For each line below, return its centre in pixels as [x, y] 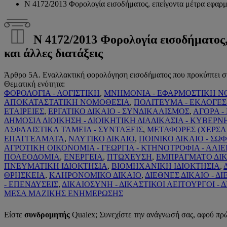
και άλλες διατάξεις [53, 53]
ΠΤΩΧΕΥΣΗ [129, 157]
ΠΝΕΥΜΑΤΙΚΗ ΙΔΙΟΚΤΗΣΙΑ [56, 166]
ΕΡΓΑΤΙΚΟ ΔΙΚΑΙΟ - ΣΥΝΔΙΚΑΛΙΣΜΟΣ [119, 111]
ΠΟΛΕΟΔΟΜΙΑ [32, 157]
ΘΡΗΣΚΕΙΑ [25, 175]
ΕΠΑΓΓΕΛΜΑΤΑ [34, 138]
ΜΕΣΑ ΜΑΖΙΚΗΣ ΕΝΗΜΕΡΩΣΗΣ [64, 193]
